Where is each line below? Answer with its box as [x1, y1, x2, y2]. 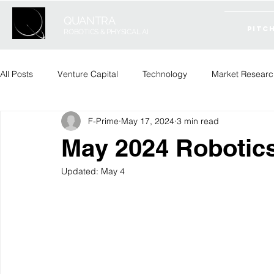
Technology [143, 68, 187, 80]
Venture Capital [57, 68, 118, 80]
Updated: [61, 166, 101, 177]
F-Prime [88, 115, 119, 127]
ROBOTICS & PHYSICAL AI [64, 28, 149, 36]
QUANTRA [64, 14, 116, 27]
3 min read [177, 115, 219, 127]
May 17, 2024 [121, 115, 174, 127]
